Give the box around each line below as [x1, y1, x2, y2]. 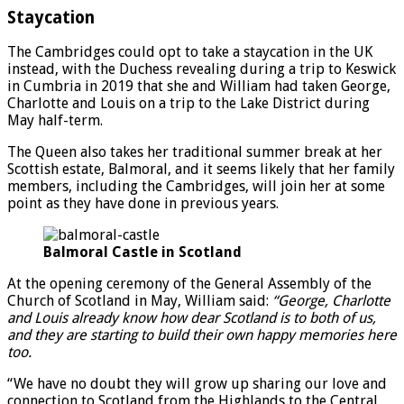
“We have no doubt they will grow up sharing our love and [7, 375, 387, 393]
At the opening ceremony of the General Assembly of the [7, 275, 372, 293]
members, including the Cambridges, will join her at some [7, 178, 385, 196]
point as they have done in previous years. [7, 195, 279, 213]
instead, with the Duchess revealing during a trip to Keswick [7, 60, 396, 78]
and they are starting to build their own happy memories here [7, 326, 397, 344]
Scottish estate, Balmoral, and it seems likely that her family [7, 161, 395, 179]
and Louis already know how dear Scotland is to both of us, [7, 309, 376, 327]
